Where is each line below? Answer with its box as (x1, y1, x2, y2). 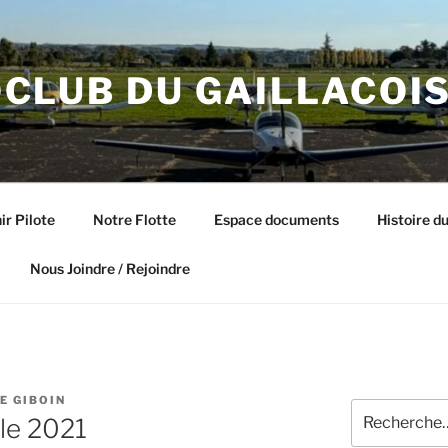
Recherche (349, 400, 422, 417)
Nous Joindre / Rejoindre (29, 259, 190, 277)
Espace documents (213, 210, 339, 228)
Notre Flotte (92, 210, 176, 228)
